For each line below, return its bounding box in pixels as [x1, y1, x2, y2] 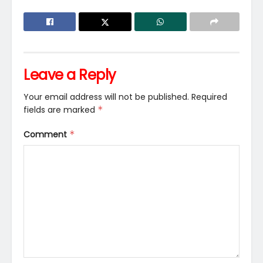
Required [191, 90, 227, 103]
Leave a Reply [23, 65, 116, 85]
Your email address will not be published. [23, 90, 189, 103]
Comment [23, 128, 69, 140]
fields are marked [23, 103, 97, 116]
